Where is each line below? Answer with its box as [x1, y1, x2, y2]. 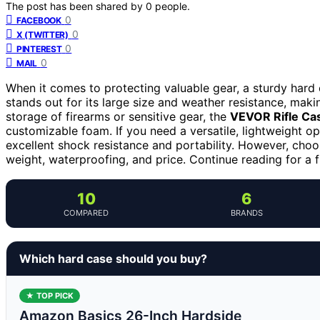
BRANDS [231, 207, 263, 218]
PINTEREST [16, 43, 62, 54]
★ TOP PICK [26, 290, 74, 301]
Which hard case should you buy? [19, 251, 207, 266]
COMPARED [64, 207, 109, 218]
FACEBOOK [16, 14, 61, 26]
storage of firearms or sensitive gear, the [6, 109, 230, 124]
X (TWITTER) [16, 29, 69, 40]
